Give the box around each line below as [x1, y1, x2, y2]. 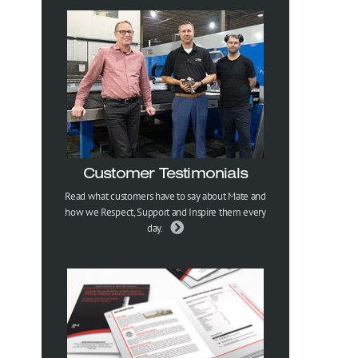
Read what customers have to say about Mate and [65, 189, 266, 204]
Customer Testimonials [82, 163, 249, 183]
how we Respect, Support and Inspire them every [65, 205, 266, 220]
